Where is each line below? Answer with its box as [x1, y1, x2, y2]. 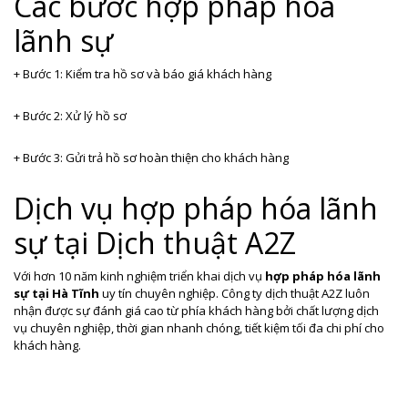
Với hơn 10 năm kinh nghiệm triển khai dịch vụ [14, 268, 265, 285]
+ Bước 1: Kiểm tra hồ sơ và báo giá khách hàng [14, 66, 271, 83]
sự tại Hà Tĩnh [14, 285, 99, 302]
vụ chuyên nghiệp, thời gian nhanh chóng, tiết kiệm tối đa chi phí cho [14, 320, 384, 337]
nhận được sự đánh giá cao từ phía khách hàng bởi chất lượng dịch [14, 302, 379, 320]
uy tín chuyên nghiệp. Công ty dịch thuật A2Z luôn [99, 285, 370, 302]
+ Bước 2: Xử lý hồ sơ [14, 107, 127, 125]
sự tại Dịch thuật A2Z [14, 223, 296, 263]
